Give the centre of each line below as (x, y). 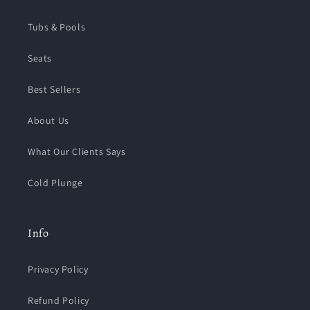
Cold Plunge (55, 183)
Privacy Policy (58, 269)
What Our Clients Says (77, 152)
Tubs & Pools (57, 27)
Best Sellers (54, 89)
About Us (48, 120)
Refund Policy (58, 300)
